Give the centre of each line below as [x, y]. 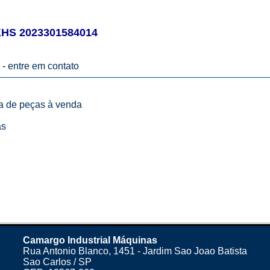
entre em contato [43, 66]
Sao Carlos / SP [57, 262]
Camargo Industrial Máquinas [90, 240]
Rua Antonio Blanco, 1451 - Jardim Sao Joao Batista [135, 251]
